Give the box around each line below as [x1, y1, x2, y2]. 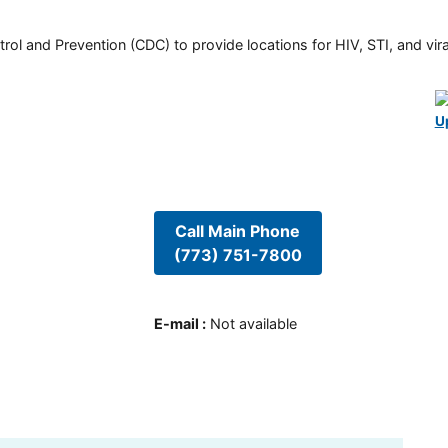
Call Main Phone [175, 220, 301, 241]
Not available [209, 315, 297, 333]
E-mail [153, 315, 199, 333]
